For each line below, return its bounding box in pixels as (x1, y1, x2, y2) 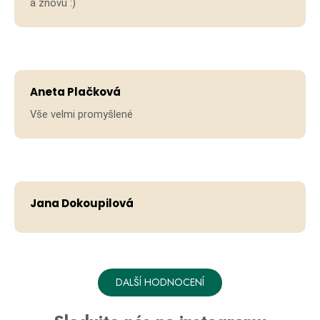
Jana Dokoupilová (30, 195, 134, 211)
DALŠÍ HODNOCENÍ (116, 274, 204, 289)
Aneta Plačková (30, 84, 121, 99)
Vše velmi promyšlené (30, 107, 133, 121)
